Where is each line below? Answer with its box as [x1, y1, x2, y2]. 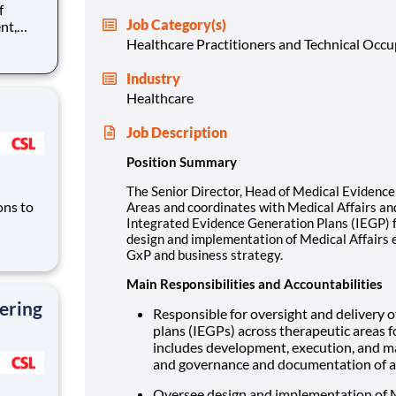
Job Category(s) [126, 15, 226, 33]
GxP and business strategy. [126, 246, 283, 263]
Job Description [126, 123, 227, 141]
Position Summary [126, 153, 237, 170]
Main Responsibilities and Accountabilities [126, 275, 383, 292]
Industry [126, 69, 180, 87]
